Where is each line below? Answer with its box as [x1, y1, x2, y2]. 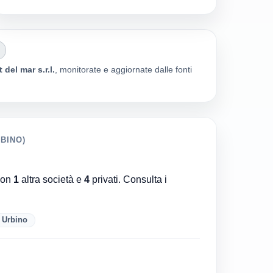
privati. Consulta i [89, 173, 167, 185]
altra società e [18, 173, 84, 185]
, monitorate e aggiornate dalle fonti [55, 64, 193, 74]
